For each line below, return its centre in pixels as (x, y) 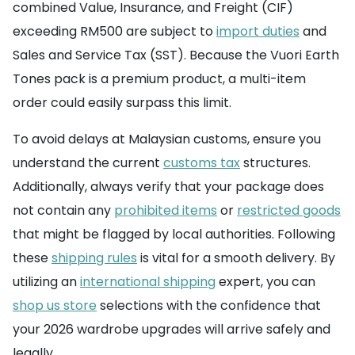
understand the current (88, 163)
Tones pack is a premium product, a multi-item (159, 79)
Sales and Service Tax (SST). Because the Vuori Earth (176, 55)
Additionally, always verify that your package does (168, 187)
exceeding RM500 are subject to (115, 32)
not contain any (63, 211)
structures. (275, 163)
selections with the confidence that (209, 306)
